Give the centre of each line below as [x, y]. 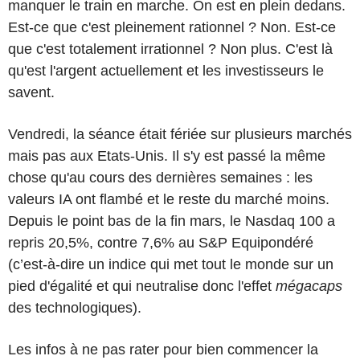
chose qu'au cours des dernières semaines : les [160, 177]
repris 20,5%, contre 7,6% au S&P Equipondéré [161, 242]
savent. [31, 92]
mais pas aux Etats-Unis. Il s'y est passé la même [167, 155]
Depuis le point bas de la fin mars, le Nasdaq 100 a [172, 221]
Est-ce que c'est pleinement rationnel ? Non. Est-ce [172, 27]
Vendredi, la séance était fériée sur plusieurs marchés [180, 134]
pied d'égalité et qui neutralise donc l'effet [142, 286]
